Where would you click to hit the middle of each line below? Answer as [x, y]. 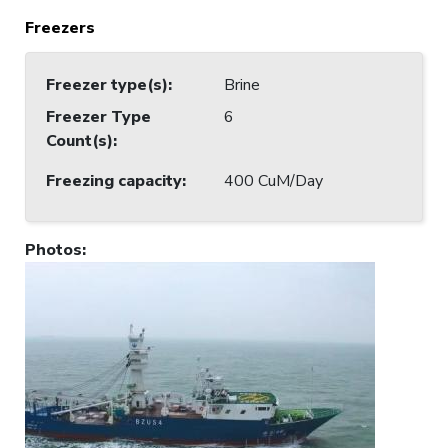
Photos [53, 249]
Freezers [60, 27]
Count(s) [79, 140]
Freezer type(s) [107, 84]
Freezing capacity [114, 180]
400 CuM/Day [273, 180]
